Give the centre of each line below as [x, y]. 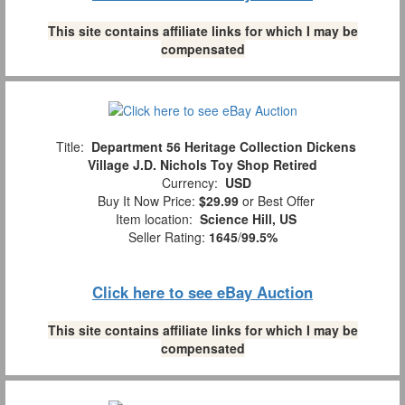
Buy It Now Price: [145, 200]
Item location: [154, 218]
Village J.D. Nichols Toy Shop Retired [202, 164]
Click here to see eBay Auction [202, 292]
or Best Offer [277, 200]
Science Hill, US [248, 218]
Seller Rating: [168, 236]
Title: [70, 146]
